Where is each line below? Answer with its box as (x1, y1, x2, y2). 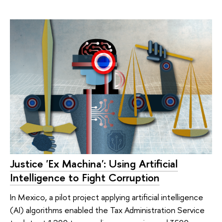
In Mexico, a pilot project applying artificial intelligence (10, 191, 203, 203)
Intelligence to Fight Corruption (10, 169, 160, 185)
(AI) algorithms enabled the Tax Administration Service (10, 204, 205, 216)
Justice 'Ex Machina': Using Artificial (10, 156, 178, 171)
